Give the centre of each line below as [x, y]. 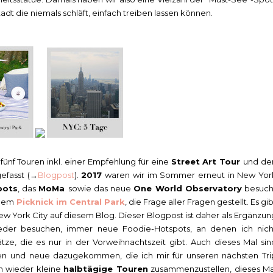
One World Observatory [188, 188]
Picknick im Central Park [71, 201]
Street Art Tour [207, 161]
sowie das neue [101, 188]
